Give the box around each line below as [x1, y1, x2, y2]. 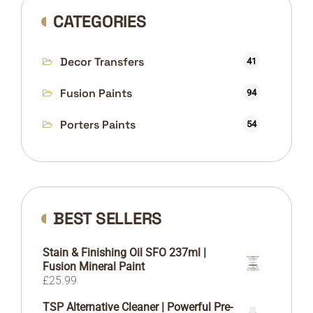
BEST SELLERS [53, 207, 162, 229]
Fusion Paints [60, 85, 132, 101]
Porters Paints [60, 117, 136, 132]
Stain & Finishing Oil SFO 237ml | [43, 245, 206, 259]
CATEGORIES [53, 10, 147, 32]
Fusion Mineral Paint [43, 259, 145, 273]
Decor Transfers [60, 54, 144, 69]
